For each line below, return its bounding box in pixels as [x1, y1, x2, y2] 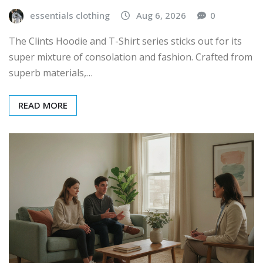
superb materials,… [9, 66, 93, 79]
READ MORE [18, 99, 68, 111]
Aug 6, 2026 [136, 9, 186, 22]
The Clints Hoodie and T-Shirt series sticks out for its [9, 34, 242, 48]
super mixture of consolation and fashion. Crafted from [9, 50, 252, 63]
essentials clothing [30, 9, 110, 22]
